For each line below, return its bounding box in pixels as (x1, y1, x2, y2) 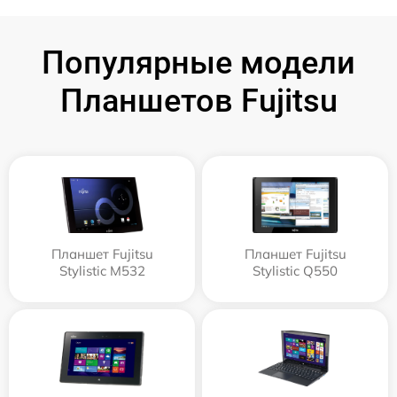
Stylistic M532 (58, 261, 145, 279)
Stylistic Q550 (253, 261, 338, 279)
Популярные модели (42, 43, 355, 82)
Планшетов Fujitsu (59, 82, 338, 120)
